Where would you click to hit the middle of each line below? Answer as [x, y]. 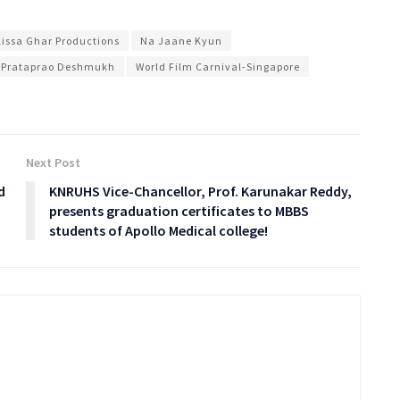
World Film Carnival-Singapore [218, 66]
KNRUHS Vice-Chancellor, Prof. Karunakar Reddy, [200, 191]
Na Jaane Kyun [181, 40]
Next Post [53, 162]
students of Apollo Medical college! [158, 230]
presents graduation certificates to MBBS [179, 210]
